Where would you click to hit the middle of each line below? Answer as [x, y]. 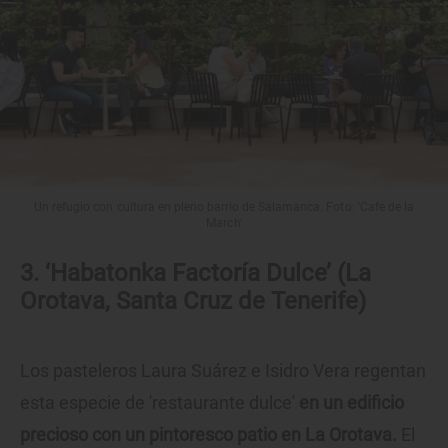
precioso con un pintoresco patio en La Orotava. [210, 434]
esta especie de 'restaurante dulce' [159, 402]
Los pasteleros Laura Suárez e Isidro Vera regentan [223, 370]
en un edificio [351, 402]
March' [224, 222]
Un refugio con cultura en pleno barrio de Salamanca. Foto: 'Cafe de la [224, 206]
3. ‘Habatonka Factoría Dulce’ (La [195, 272]
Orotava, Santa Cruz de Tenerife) [193, 300]
